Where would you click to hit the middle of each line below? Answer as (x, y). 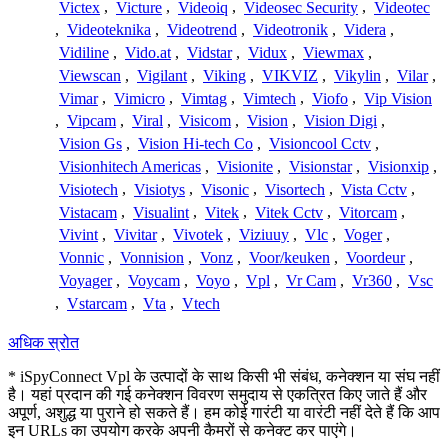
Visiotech (88, 189)
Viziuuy (264, 235)
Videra (365, 30)
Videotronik (290, 30)
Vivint (78, 235)
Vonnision (152, 258)
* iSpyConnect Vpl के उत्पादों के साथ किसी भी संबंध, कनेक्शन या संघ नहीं (224, 377)
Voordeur (375, 258)
